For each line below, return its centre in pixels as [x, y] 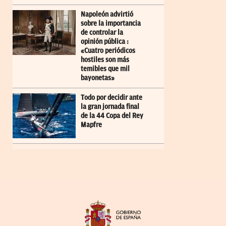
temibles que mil [105, 69]
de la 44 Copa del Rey [112, 116]
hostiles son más [105, 60]
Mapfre [91, 125]
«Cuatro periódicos [108, 50]
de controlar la [102, 32]
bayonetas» [98, 78]
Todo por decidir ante [111, 97]
